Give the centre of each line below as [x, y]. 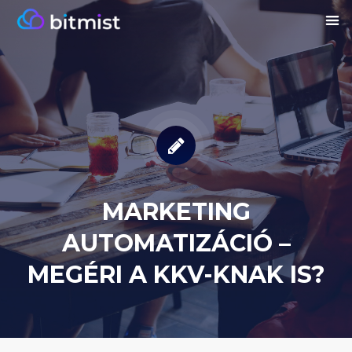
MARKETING [176, 212]
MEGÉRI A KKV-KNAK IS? [176, 275]
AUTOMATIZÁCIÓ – [176, 243]
